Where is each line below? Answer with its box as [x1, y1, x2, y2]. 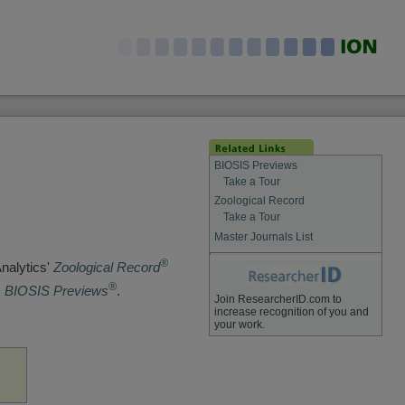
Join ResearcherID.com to [213, 293, 342, 306]
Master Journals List [213, 230, 313, 243]
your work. [213, 318, 265, 332]
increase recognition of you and [213, 306, 369, 319]
